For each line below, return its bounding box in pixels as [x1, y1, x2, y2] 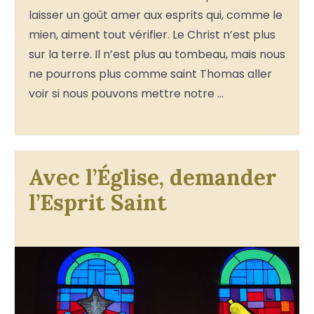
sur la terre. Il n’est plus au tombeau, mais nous [29, 46, 285, 62]
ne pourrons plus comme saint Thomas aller [29, 65, 272, 82]
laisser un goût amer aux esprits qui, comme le [29, 6, 282, 23]
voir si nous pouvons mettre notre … [29, 85, 224, 102]
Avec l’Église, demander [29, 162, 277, 191]
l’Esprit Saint [29, 187, 167, 217]
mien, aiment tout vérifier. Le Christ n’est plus [29, 26, 275, 43]
